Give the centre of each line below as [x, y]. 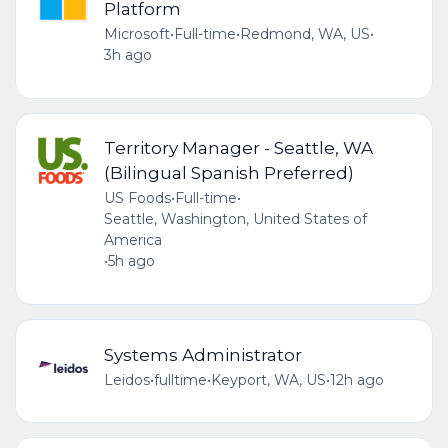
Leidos [126, 379]
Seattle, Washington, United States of [235, 219]
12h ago [356, 379]
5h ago [131, 261]
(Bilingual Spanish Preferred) [228, 173]
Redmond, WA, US [304, 34]
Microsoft [136, 34]
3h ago [127, 55]
